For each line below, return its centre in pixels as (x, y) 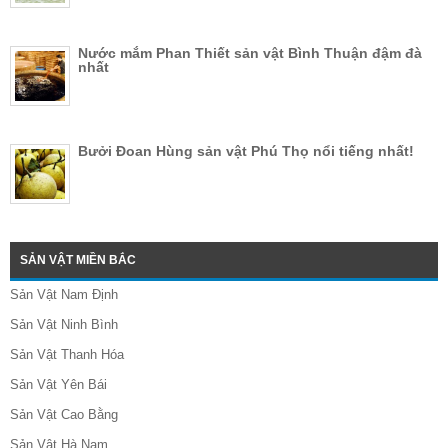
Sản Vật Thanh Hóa (67, 355)
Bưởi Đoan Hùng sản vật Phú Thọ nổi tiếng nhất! (246, 151)
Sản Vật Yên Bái (58, 385)
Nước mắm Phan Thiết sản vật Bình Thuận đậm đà (250, 53)
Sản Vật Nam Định (64, 295)
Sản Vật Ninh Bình (64, 325)
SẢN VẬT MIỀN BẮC (78, 260)
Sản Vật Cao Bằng (64, 415)
